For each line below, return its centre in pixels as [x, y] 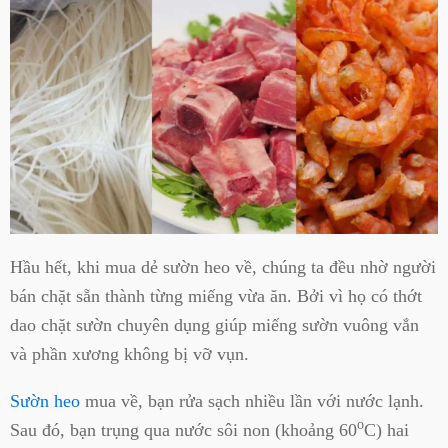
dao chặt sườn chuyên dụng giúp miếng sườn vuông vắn [214, 324]
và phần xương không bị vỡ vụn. [129, 353]
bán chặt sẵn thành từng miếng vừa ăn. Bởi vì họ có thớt [216, 295]
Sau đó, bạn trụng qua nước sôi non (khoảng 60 [183, 429]
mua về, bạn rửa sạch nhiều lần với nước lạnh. [252, 400]
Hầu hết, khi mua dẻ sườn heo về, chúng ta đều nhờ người [223, 266]
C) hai [386, 429]
